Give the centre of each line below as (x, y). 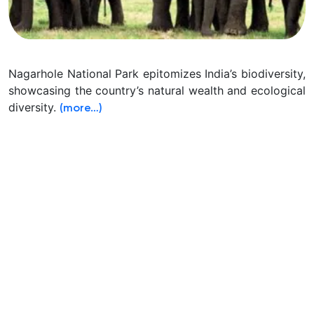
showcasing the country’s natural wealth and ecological (157, 91)
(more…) (81, 109)
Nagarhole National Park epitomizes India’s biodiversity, (157, 74)
